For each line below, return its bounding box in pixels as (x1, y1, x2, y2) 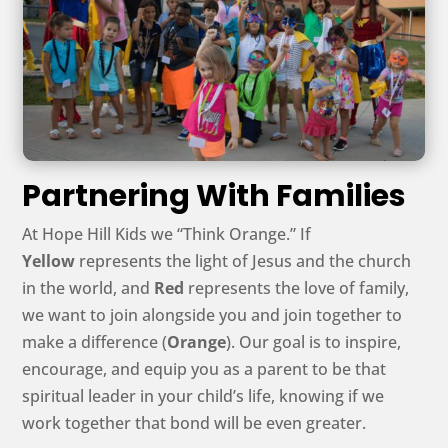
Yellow (22, 249, 80, 272)
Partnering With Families (22, 174, 407, 217)
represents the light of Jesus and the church (79, 249, 412, 272)
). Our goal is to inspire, (226, 330, 402, 353)
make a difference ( (22, 330, 168, 353)
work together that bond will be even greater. (22, 411, 367, 434)
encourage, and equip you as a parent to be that (22, 357, 387, 380)
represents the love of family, (188, 276, 410, 299)
